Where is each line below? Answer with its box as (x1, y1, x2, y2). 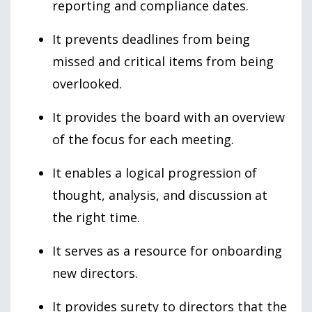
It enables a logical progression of (52, 164, 257, 181)
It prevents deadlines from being (52, 30, 250, 47)
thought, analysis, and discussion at (52, 186, 267, 203)
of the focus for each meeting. (52, 130, 234, 148)
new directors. (52, 264, 138, 281)
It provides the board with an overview (52, 108, 285, 125)
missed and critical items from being (52, 52, 274, 70)
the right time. (52, 208, 140, 226)
